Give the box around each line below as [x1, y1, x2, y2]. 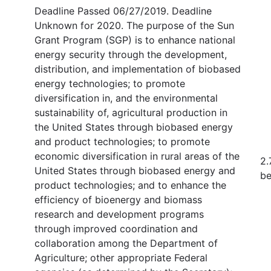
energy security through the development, [34, 48, 227, 60]
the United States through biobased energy [34, 120, 233, 133]
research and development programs [34, 207, 204, 220]
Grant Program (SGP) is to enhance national [34, 33, 235, 46]
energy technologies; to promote [34, 77, 185, 90]
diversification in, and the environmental [34, 91, 218, 104]
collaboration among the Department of [34, 237, 218, 249]
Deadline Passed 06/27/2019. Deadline [34, 4, 212, 17]
